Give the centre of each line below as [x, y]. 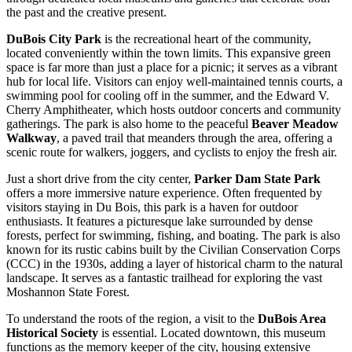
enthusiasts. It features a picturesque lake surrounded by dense [159, 221]
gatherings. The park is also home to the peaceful [129, 123]
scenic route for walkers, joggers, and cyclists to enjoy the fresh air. [172, 152]
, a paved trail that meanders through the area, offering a [194, 137]
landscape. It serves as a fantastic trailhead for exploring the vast [164, 277]
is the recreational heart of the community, [206, 38]
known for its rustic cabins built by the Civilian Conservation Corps [173, 249]
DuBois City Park [54, 38]
